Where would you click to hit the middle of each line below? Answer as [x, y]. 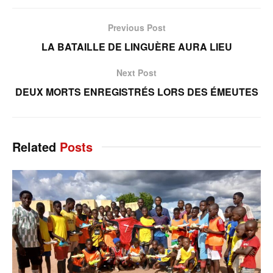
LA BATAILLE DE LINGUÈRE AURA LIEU [136, 47]
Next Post [136, 73]
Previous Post [136, 28]
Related [34, 147]
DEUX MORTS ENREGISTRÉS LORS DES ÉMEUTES [136, 92]
